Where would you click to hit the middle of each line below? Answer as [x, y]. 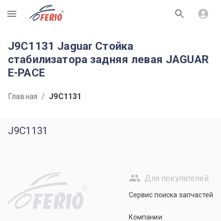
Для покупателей [176, 178]
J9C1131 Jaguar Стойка [71, 46]
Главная [23, 96]
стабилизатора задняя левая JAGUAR [108, 59]
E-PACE [26, 73]
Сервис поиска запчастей [171, 195]
